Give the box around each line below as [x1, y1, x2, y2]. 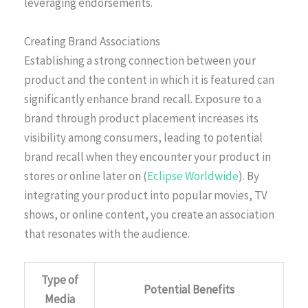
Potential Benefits [144, 281, 234, 297]
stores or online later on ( [24, 168, 147, 184]
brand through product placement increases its [24, 110, 258, 126]
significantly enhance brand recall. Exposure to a [24, 91, 261, 107]
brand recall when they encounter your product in [24, 148, 271, 164]
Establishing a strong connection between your [24, 52, 256, 68]
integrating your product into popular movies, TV [24, 187, 267, 203]
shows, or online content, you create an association [24, 206, 274, 222]
